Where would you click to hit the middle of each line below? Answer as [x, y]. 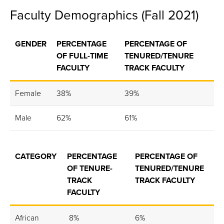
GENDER [31, 44]
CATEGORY [36, 156]
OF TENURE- [90, 168]
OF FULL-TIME [82, 56]
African [27, 218]
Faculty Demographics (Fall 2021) [104, 15]
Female [28, 93]
